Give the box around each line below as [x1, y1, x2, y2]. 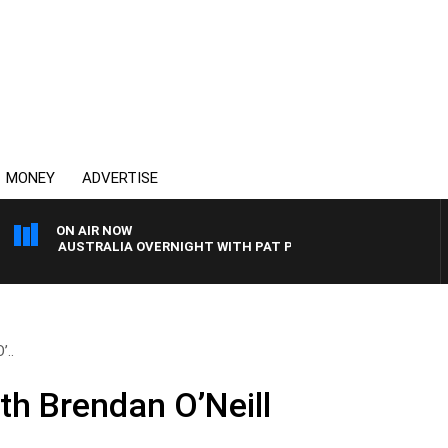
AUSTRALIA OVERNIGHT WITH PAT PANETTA [29, 239, 319, 254]
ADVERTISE [82, 169, 158, 187]
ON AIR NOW [56, 223, 132, 238]
